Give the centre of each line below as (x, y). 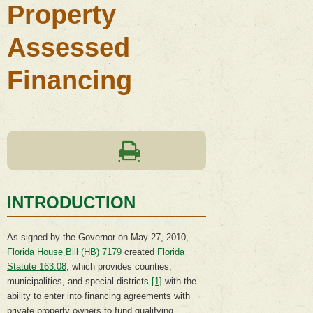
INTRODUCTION (71, 202)
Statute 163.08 (37, 267)
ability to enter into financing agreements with (99, 296)
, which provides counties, (119, 267)
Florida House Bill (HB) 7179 (64, 252)
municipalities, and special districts (79, 282)
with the (179, 282)
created (139, 252)
